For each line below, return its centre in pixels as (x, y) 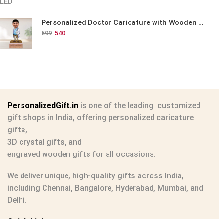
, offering (90, 118)
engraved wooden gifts (49, 154)
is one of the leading (116, 106)
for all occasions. (123, 154)
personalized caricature (150, 118)
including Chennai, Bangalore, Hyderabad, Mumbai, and (105, 188)
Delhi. (17, 200)
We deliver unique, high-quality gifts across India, (96, 175)
